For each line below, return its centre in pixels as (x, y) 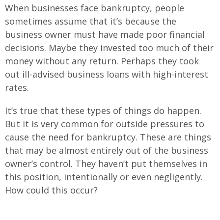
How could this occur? (51, 190)
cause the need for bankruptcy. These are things (108, 137)
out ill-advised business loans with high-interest (107, 74)
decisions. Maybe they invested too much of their (109, 47)
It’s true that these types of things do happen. (103, 110)
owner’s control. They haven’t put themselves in (106, 163)
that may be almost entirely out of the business (107, 150)
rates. (17, 87)
